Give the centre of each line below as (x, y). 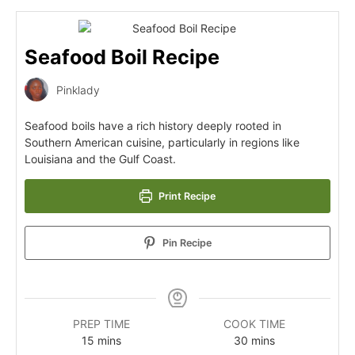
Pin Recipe (186, 243)
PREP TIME (101, 324)
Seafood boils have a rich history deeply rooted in (153, 126)
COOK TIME (254, 324)
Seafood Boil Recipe (122, 57)
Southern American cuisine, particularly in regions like (162, 142)
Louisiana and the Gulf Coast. (100, 159)
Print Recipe (186, 196)
